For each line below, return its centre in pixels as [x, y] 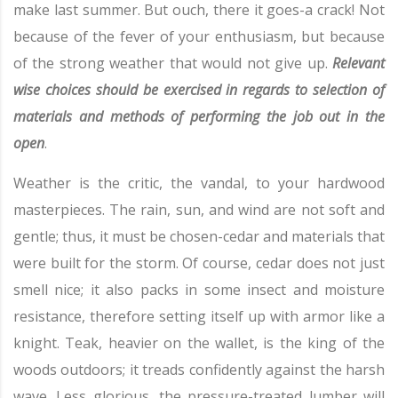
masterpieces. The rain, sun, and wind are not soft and [199, 210]
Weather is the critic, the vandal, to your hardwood [199, 183]
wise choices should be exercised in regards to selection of [199, 90]
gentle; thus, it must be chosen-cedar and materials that [199, 236]
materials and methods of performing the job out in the [199, 116]
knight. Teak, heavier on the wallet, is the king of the [199, 343]
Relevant [358, 63]
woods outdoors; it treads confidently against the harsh [199, 370]
